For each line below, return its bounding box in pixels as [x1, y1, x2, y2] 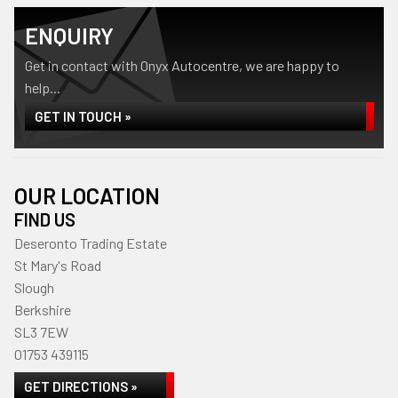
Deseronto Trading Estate [14, 235, 167, 251]
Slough [14, 279, 54, 296]
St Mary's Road [14, 257, 101, 274]
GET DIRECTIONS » [24, 378, 138, 394]
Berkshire [14, 301, 71, 318]
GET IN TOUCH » [35, 108, 131, 124]
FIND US [14, 209, 76, 230]
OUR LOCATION [14, 182, 160, 209]
